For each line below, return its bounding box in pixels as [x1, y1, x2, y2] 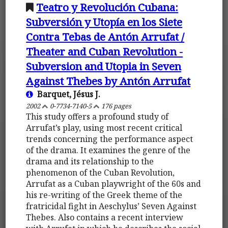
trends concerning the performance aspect [26, 133, 193, 145]
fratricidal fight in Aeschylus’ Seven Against [26, 200, 197, 212]
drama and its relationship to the [26, 155, 154, 167]
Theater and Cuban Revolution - [26, 44, 183, 59]
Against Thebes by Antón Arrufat [26, 73, 191, 88]
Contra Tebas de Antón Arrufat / [26, 29, 185, 44]
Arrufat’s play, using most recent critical [26, 122, 183, 133]
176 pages [100, 101, 132, 110]
